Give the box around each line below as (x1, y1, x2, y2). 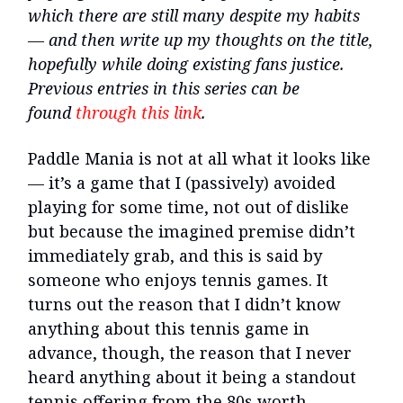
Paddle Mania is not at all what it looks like (28, 148, 371, 169)
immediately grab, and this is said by (28, 245, 322, 266)
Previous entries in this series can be (28, 77, 300, 99)
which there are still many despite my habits (28, 4, 360, 26)
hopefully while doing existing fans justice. (28, 53, 345, 75)
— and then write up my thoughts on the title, (28, 29, 373, 50)
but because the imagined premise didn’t (28, 220, 355, 242)
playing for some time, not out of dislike (28, 196, 349, 218)
